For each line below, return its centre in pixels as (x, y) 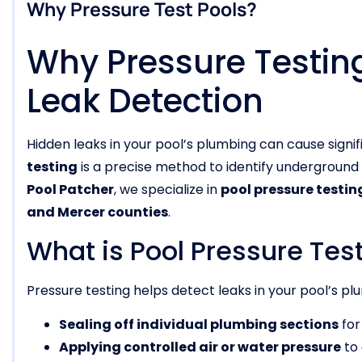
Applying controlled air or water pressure (200, 347)
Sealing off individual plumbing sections (199, 325)
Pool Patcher (70, 190)
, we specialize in (167, 190)
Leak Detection (145, 101)
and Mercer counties (97, 213)
